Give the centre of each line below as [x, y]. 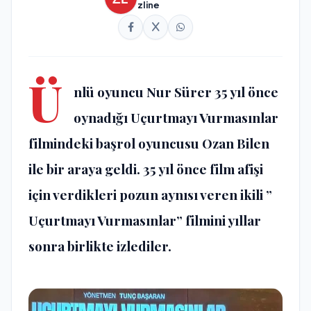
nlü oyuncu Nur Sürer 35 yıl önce [176, 92]
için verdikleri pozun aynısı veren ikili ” [150, 195]
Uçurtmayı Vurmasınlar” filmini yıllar [145, 220]
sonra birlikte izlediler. [100, 246]
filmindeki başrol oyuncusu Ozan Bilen [149, 143]
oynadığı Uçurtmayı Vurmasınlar [176, 118]
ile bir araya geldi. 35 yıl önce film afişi [146, 169]
